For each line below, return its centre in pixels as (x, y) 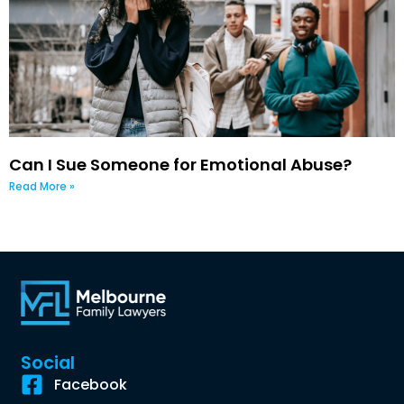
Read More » (42, 186)
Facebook (90, 384)
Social (48, 363)
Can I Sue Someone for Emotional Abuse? (180, 164)
